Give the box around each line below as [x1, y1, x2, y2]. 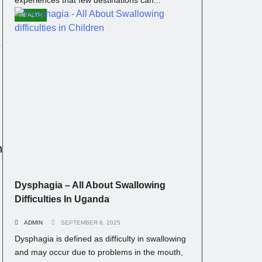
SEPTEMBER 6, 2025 [61, 219, 120, 226]
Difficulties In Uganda [15, 194, 109, 205]
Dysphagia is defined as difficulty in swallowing [15, 233, 186, 243]
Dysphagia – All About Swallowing [15, 180, 166, 191]
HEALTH [19, 11, 42, 18]
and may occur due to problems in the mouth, [15, 247, 183, 257]
